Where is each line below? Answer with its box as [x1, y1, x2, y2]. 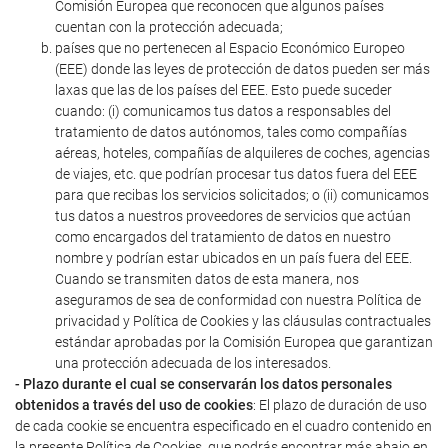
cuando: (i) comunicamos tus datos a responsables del [55, 103, 391, 119]
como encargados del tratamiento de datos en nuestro [55, 229, 391, 245]
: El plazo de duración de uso [253, 397, 427, 413]
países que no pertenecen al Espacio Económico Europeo [55, 40, 405, 56]
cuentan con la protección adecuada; [55, 19, 283, 35]
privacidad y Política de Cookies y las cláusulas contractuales [55, 313, 431, 329]
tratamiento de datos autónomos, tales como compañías [55, 124, 407, 140]
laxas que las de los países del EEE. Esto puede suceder [55, 82, 392, 98]
